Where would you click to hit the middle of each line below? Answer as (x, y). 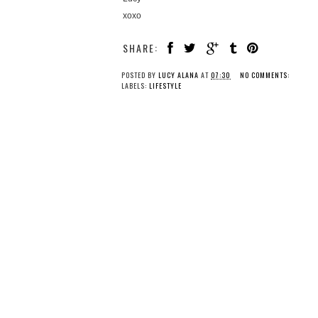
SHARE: (141, 48)
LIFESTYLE (165, 85)
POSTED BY (140, 75)
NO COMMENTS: (266, 75)
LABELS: (135, 85)
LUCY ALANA (179, 75)
